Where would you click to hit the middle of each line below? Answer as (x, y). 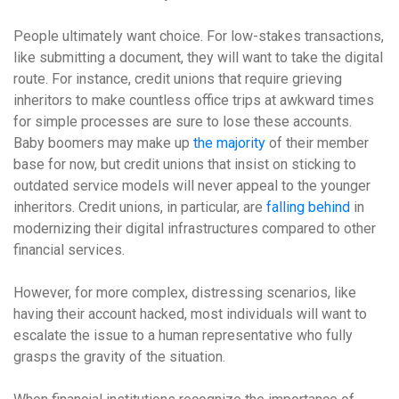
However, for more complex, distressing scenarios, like (185, 293)
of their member (317, 143)
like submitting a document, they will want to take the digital (198, 57)
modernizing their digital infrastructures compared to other (195, 228)
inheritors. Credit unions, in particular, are (140, 207)
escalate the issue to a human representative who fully (183, 335)
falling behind (308, 207)
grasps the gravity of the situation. (121, 357)
